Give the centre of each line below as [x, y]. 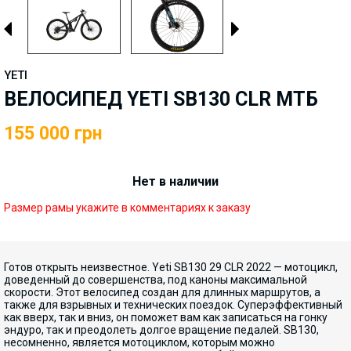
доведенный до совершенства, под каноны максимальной [156, 280]
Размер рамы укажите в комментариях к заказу [127, 208]
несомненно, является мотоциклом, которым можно [139, 342]
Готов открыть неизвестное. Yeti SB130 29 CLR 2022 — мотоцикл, [171, 267]
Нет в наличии [175, 181]
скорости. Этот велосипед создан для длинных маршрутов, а [162, 292]
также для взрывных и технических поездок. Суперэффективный [173, 305]
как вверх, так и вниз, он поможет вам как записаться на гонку [166, 317]
